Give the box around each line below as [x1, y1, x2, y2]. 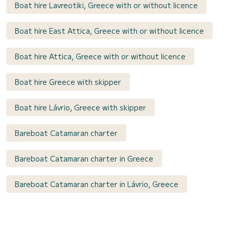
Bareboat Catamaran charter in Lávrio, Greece [15, 178, 178, 189]
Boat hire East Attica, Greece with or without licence [15, 25, 204, 36]
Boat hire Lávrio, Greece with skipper [15, 102, 146, 112]
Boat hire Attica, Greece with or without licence [15, 51, 186, 61]
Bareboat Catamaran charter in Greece [15, 153, 153, 164]
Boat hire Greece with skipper [15, 76, 121, 87]
